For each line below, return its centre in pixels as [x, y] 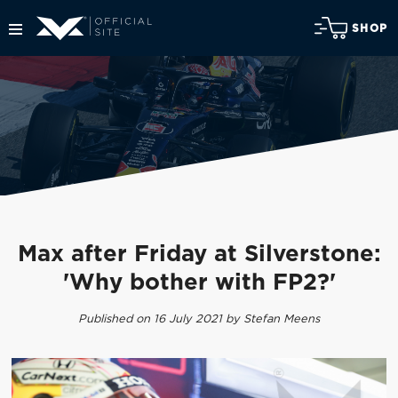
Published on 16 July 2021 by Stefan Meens [199, 319]
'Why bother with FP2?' [199, 283]
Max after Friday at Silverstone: [199, 255]
